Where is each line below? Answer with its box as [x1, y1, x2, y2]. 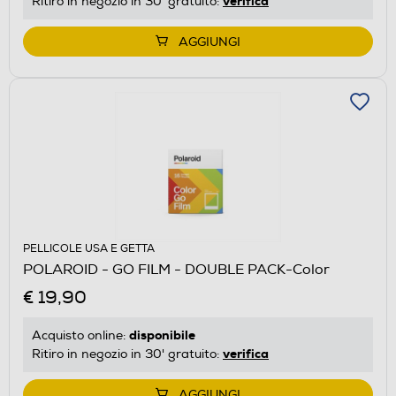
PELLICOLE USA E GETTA [23, 241, 155, 255]
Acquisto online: [32, 327, 129, 343]
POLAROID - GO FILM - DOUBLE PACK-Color [23, 260, 330, 278]
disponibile [129, 326, 195, 343]
